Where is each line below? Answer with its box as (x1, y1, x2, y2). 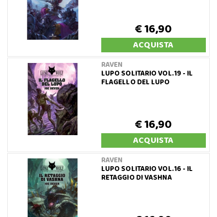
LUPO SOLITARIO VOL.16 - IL (101, 163, 193, 175)
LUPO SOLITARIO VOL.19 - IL (101, 67, 193, 79)
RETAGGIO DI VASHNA (101, 171, 172, 184)
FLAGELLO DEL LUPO (101, 76, 170, 88)
